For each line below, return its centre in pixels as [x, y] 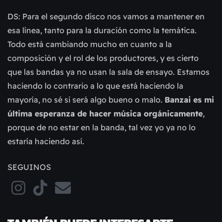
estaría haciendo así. [46, 141]
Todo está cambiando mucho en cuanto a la [90, 44]
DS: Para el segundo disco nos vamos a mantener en [106, 17]
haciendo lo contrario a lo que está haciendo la [95, 86]
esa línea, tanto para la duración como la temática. [102, 30]
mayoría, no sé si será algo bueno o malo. [86, 100]
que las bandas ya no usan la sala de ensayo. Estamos [109, 72]
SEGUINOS [29, 167]
